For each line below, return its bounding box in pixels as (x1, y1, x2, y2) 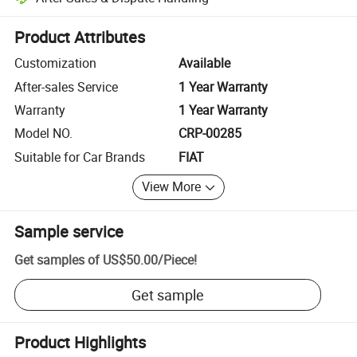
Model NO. (14, 124, 73, 143)
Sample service (14, 220, 124, 242)
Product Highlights (14, 331, 147, 354)
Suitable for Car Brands (14, 147, 146, 166)
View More (142, 178, 202, 196)
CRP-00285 (178, 124, 241, 143)
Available (178, 54, 230, 73)
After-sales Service (14, 77, 119, 96)
